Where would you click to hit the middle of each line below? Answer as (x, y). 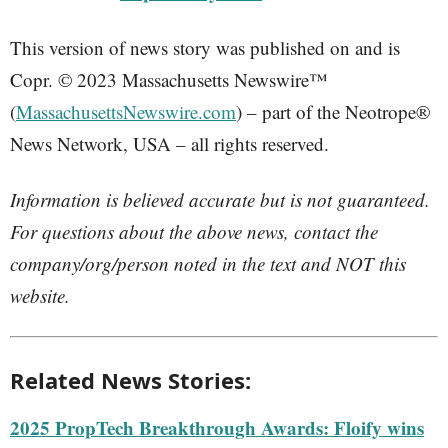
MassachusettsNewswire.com (126, 111)
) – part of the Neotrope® (333, 111)
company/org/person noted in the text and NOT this (208, 263)
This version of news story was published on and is (205, 47)
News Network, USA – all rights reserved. (169, 143)
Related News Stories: (130, 380)
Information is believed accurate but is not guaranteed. (220, 199)
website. (40, 295)
